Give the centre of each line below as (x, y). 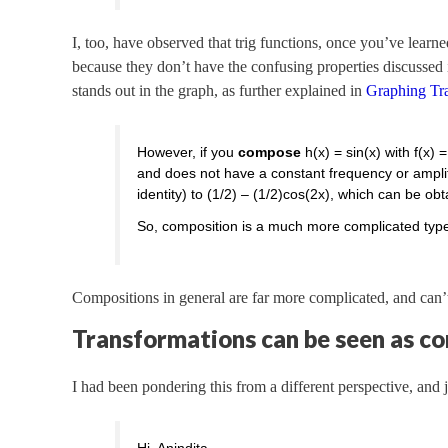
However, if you (188, 151)
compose (270, 151)
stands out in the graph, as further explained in (219, 91)
